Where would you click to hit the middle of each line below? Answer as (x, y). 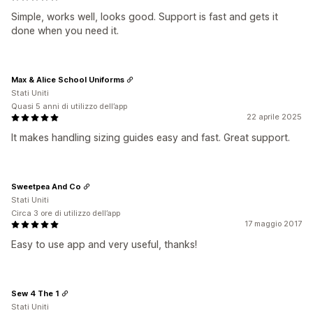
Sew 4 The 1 (35, 293)
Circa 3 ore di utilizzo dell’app (66, 213)
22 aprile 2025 (274, 117)
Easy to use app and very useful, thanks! (104, 244)
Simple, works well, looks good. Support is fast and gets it (145, 16)
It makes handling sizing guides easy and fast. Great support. (151, 137)
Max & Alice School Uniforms (68, 79)
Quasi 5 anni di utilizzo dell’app (69, 106)
